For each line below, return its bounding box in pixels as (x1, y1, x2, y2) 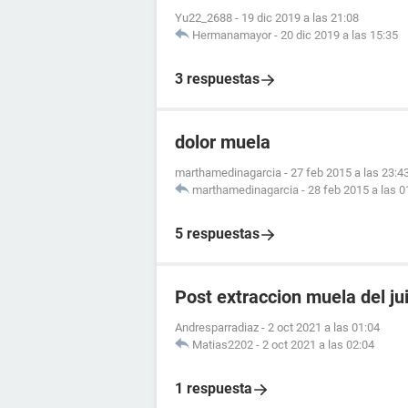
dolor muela (175, 131, 270, 153)
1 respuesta (175, 380, 252, 397)
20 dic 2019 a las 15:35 (280, 28, 398, 42)
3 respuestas (175, 70, 260, 87)
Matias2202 (192, 338, 253, 352)
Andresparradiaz (175, 321, 259, 334)
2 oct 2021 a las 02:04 (262, 338, 374, 352)
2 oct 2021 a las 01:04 (268, 321, 380, 334)
